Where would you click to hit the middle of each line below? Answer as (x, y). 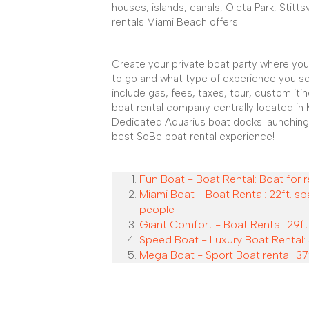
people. (158, 209)
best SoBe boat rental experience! (193, 136)
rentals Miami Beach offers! (176, 22)
